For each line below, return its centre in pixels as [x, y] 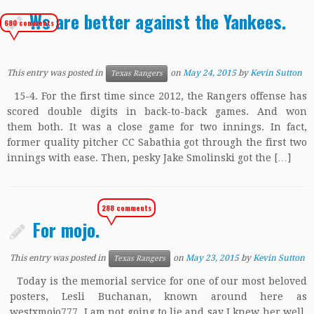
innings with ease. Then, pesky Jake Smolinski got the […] [149, 158]
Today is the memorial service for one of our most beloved [158, 281]
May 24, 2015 [210, 73]
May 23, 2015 [213, 258]
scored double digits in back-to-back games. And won [157, 111]
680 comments [29, 23]
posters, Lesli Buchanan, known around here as [158, 296]
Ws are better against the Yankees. [158, 21]
